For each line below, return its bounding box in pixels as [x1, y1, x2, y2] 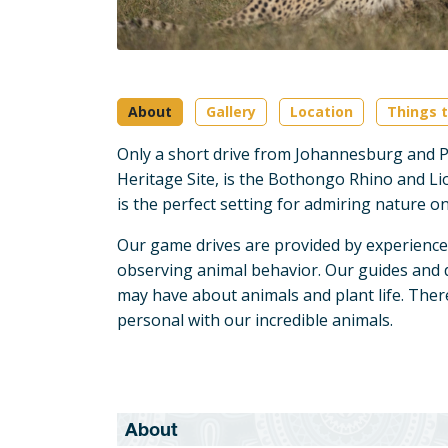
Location [290, 102, 353, 122]
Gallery [206, 102, 256, 122]
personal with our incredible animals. [117, 309, 393, 332]
